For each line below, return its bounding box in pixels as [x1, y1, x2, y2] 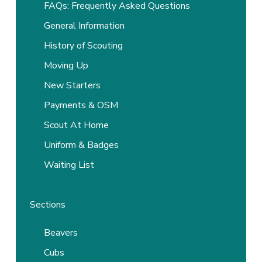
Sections [30, 198, 66, 211]
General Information [44, 19, 125, 32]
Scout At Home [44, 118, 109, 132]
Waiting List [44, 158, 95, 171]
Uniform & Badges [44, 138, 119, 151]
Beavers [44, 226, 78, 239]
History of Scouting [44, 39, 123, 52]
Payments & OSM [44, 98, 119, 112]
